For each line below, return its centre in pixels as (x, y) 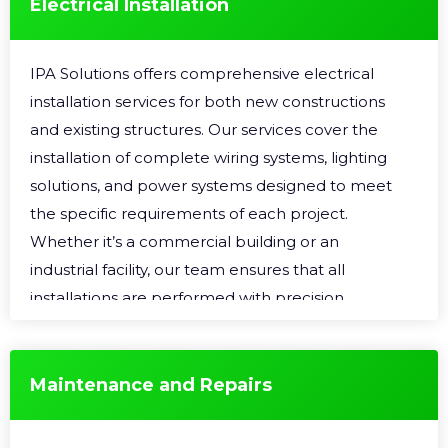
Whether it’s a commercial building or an (184, 241)
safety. (53, 353)
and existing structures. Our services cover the (204, 129)
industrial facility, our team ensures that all (187, 269)
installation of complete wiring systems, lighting (208, 157)
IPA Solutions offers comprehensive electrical (202, 73)
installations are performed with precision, (188, 297)
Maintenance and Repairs (151, 385)
